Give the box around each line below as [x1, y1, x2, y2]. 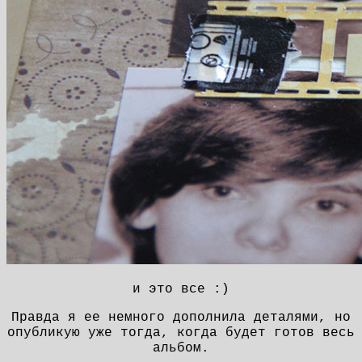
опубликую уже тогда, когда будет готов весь [7, 325, 355, 340]
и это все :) [133, 281, 229, 297]
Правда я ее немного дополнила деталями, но [11, 309, 351, 325]
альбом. [153, 340, 209, 356]
